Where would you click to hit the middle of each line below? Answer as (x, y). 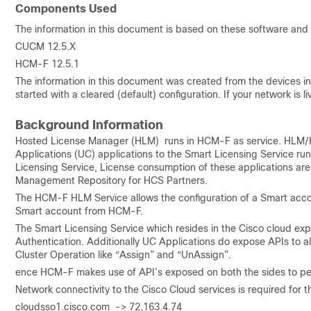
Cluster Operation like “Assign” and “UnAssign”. (123, 255)
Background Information (89, 125)
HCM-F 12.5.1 (47, 64)
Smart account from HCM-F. (79, 211)
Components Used (66, 9)
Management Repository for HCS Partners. (111, 180)
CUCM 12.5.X (45, 47)
